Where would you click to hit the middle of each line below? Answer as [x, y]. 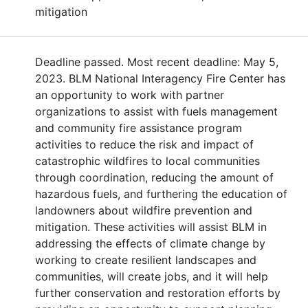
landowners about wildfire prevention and [144, 210]
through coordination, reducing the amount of [154, 177]
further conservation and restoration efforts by [158, 293]
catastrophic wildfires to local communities [147, 161]
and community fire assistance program [139, 128]
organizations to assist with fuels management [156, 111]
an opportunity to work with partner [130, 95]
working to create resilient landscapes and [146, 260]
